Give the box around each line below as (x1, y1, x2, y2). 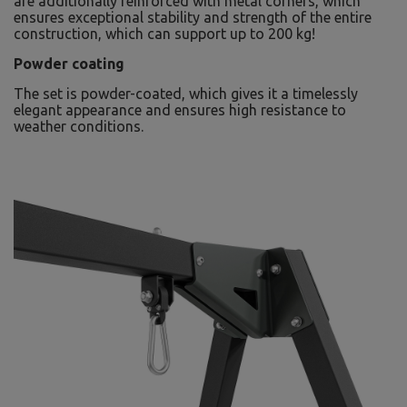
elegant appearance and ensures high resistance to (14, 102, 346, 118)
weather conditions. (14, 118, 144, 134)
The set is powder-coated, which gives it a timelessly (14, 85, 358, 102)
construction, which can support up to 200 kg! (14, 25, 315, 42)
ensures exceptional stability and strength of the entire (14, 9, 372, 25)
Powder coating (14, 55, 124, 72)
